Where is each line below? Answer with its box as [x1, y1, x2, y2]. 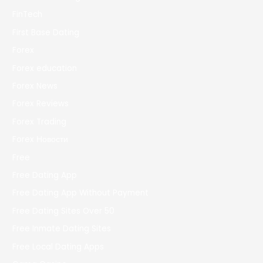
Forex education [12, 62, 77, 74]
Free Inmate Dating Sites [12, 223, 112, 235]
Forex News [12, 80, 58, 92]
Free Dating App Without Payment [12, 187, 149, 199]
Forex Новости [12, 134, 69, 146]
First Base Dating [12, 26, 80, 38]
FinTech [12, 9, 43, 21]
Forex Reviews [12, 98, 69, 110]
